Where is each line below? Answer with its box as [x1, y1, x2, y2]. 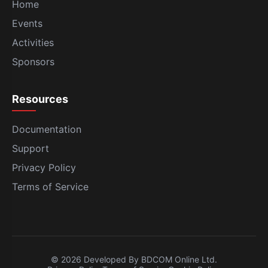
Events [12, 17, 42, 30]
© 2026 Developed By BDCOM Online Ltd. [51, 254, 217, 265]
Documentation [12, 123, 81, 136]
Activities [12, 36, 54, 49]
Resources [12, 93, 68, 106]
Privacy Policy [12, 162, 76, 174]
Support [12, 142, 49, 155]
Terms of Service [12, 181, 89, 193]
